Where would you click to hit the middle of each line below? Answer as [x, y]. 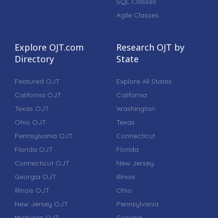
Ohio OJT [30, 122]
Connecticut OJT [42, 163]
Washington [136, 108]
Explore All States [144, 81]
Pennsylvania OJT [44, 136]
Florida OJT [34, 149]
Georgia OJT [36, 176]
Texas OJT [32, 108]
